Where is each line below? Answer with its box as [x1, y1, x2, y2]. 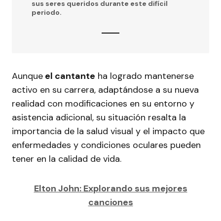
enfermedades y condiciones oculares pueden [12, 139, 201, 151]
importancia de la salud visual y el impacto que [12, 125, 205, 138]
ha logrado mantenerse [95, 70, 194, 82]
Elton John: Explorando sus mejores [34, 183, 187, 195]
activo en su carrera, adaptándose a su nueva [12, 84, 199, 96]
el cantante [43, 70, 95, 82]
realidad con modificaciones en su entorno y [12, 98, 194, 110]
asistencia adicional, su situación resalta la [12, 111, 186, 124]
